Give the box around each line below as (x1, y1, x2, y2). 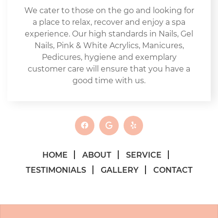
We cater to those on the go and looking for (24, 5, 194, 15)
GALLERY (100, 165, 139, 175)
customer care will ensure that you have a (28, 64, 190, 73)
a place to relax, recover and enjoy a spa (33, 17, 185, 27)
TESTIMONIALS (25, 165, 86, 175)
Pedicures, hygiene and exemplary (41, 52, 177, 62)
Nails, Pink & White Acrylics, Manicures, (34, 40, 184, 50)
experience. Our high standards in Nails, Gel (25, 29, 193, 38)
